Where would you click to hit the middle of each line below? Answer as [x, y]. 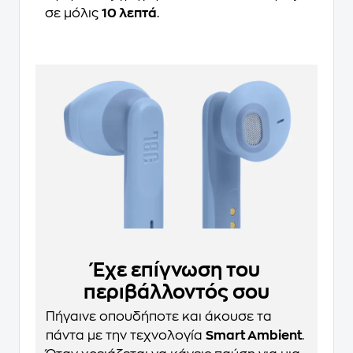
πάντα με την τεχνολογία [126, 336]
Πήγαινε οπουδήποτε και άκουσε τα [159, 317]
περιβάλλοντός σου [176, 293]
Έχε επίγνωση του [176, 271]
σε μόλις [73, 14]
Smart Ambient [254, 336]
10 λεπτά [129, 14]
